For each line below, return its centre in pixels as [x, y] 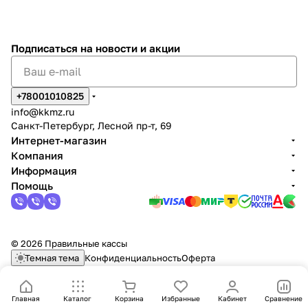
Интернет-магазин [59, 140]
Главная [26, 298]
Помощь [32, 186]
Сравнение [284, 298]
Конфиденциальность [133, 258]
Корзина [129, 298]
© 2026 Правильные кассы [69, 243]
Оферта [198, 258]
